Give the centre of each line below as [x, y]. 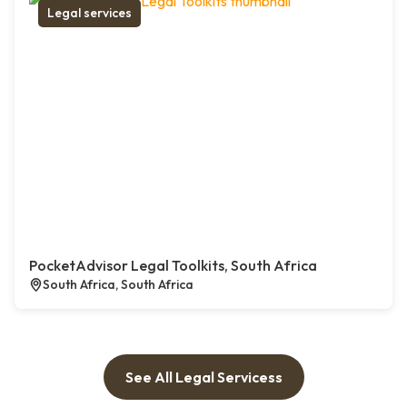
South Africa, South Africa [118, 285]
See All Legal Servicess [203, 377]
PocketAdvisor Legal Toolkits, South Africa [173, 266]
